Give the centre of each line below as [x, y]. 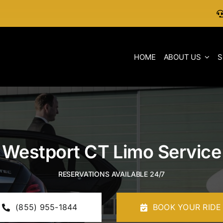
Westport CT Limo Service [111, 152]
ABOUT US [182, 57]
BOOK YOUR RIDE [187, 207]
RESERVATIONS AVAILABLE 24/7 [111, 174]
